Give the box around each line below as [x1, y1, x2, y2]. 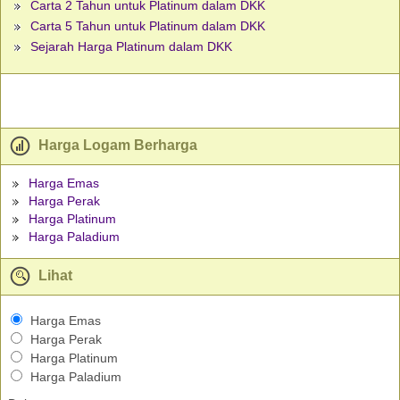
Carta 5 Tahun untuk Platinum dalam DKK [30, 19, 265, 34]
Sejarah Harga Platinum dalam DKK [30, 39, 232, 54]
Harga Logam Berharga [35, 137, 197, 154]
